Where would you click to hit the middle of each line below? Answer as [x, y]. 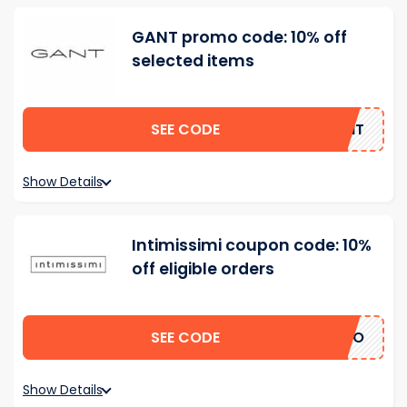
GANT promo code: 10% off [239, 38]
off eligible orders [203, 269]
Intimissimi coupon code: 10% [252, 246]
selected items [193, 61]
